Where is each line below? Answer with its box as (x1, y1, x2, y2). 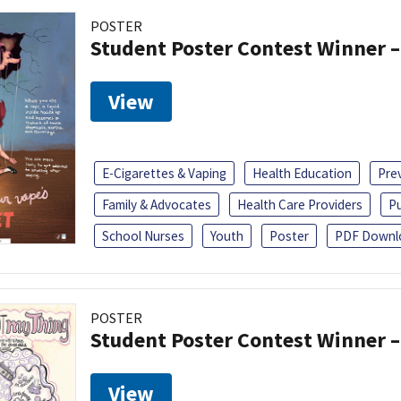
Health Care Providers (237, 195, 363, 213)
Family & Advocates (102, 195, 211, 213)
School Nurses (102, 226, 184, 244)
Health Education (252, 164, 352, 182)
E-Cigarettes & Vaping (102, 164, 226, 182)
